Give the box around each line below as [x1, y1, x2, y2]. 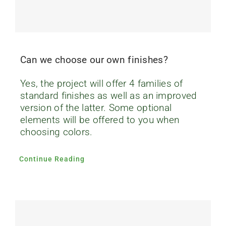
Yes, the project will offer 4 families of [20, 77, 183, 89]
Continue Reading [19, 154, 85, 163]
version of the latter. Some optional [20, 101, 172, 114]
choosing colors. [20, 126, 93, 138]
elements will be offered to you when [20, 114, 180, 126]
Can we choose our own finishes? [20, 53, 168, 66]
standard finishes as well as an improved [20, 89, 197, 101]
